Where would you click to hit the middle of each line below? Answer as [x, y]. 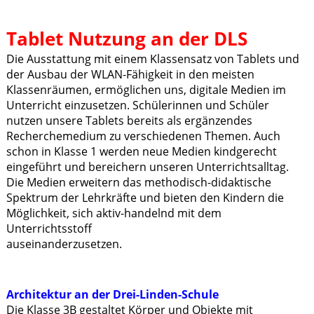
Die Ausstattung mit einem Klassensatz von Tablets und [152, 59]
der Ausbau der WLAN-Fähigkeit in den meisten [130, 75]
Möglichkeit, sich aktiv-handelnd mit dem [114, 213]
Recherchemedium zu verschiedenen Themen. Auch [143, 136]
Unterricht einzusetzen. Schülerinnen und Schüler [137, 105]
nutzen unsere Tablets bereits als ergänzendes [129, 121]
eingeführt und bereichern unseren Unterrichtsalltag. [147, 167]
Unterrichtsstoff [49, 229]
